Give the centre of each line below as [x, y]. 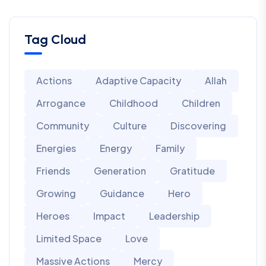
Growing [56, 193]
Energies [56, 148]
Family [170, 148]
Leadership [174, 216]
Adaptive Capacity [138, 80]
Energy [116, 148]
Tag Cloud [55, 39]
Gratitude [192, 170]
